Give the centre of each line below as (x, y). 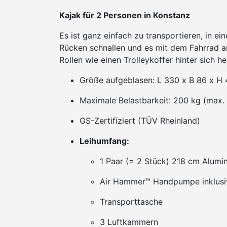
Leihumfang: (104, 141)
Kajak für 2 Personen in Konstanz (125, 15)
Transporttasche (131, 202)
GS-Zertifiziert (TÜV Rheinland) (140, 121)
